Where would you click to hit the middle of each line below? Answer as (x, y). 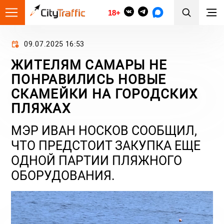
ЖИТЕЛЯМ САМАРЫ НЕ (89, 65)
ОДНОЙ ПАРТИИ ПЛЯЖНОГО (96, 161)
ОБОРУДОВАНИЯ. (63, 176)
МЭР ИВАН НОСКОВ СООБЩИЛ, (104, 131)
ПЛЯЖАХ (41, 108)
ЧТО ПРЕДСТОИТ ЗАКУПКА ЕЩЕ (106, 146)
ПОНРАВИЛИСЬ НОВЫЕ (89, 79)
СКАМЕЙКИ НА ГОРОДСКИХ (104, 94)
